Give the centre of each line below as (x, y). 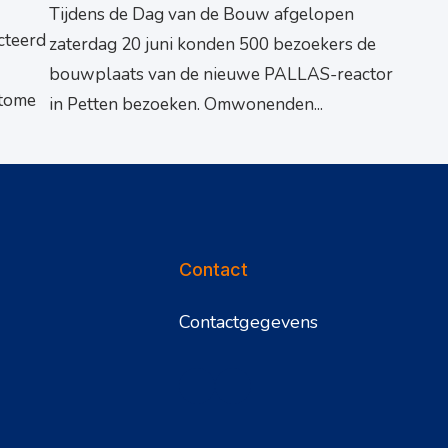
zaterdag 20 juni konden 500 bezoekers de (212, 45)
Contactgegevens (249, 322)
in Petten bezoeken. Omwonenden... (186, 105)
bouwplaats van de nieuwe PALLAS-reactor (221, 75)
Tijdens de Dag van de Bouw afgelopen (201, 15)
